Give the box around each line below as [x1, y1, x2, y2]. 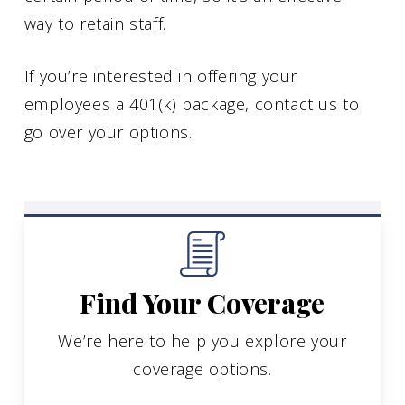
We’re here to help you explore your [58, 329, 347, 352]
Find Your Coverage [80, 284, 325, 321]
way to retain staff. [24, 12, 166, 34]
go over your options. [24, 120, 193, 143]
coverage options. [133, 357, 272, 380]
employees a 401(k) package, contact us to [24, 92, 360, 115]
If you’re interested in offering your [24, 64, 298, 87]
